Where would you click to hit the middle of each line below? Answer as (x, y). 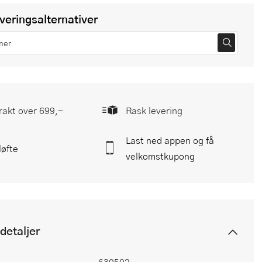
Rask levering (154, 110)
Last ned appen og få (170, 140)
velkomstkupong (160, 156)
